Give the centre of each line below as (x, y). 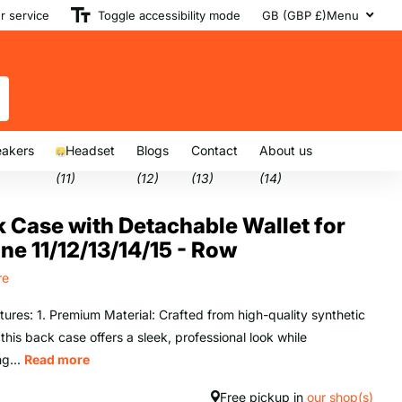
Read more (57, 359)
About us (286, 151)
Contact (214, 151)
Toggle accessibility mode (169, 15)
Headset (90, 151)
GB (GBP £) (294, 15)
